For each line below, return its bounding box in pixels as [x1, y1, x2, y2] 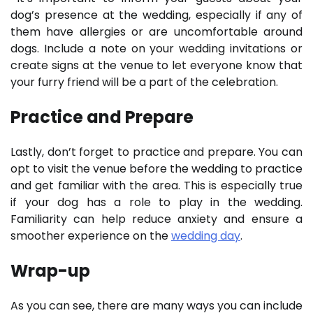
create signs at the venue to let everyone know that [10, 57, 303, 73]
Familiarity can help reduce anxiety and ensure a [10, 210, 303, 227]
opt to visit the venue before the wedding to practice [10, 160, 303, 177]
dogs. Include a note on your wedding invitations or [10, 41, 303, 57]
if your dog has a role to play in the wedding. [10, 194, 303, 210]
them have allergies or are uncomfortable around [10, 24, 303, 40]
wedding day [171, 227, 240, 244]
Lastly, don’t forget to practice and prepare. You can [10, 143, 303, 160]
